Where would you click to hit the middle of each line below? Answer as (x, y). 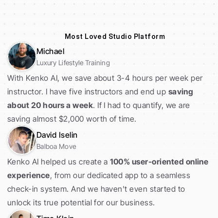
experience (29, 175)
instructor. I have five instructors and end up (88, 91)
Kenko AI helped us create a (59, 162)
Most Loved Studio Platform (115, 36)
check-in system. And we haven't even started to (96, 189)
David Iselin (57, 135)
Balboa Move (56, 146)
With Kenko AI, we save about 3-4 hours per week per (105, 78)
